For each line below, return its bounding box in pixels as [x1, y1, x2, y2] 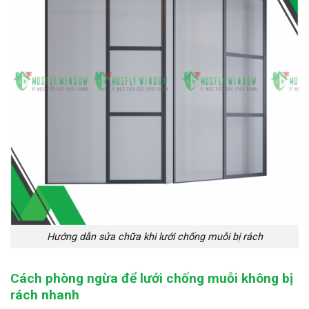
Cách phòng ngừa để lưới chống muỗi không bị [10, 270, 293, 287]
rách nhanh [10, 287, 79, 303]
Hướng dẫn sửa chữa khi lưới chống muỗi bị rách [46, 230, 263, 243]
